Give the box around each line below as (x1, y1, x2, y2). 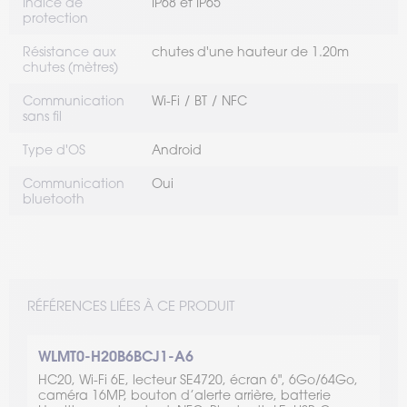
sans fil (23, 107, 62, 124)
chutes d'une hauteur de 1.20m (152, 43, 349, 59)
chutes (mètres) (23, 58, 118, 74)
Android (152, 141, 202, 157)
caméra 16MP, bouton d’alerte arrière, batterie (38, 386, 331, 402)
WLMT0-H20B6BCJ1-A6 (38, 345, 194, 365)
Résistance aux (23, 43, 116, 59)
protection (23, 9, 88, 25)
